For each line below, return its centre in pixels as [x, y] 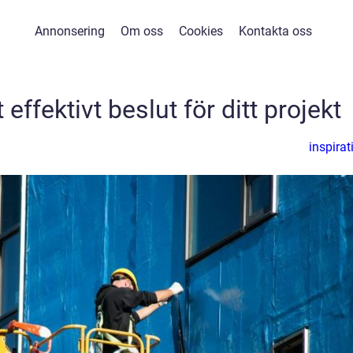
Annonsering [69, 31]
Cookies [201, 31]
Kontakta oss [275, 31]
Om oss [141, 31]
